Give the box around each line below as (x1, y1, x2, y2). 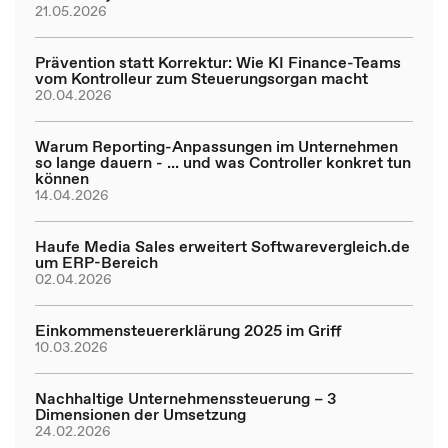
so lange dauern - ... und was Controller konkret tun (35, 150, 411, 173)
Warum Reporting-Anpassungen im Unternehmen (35, 134, 398, 157)
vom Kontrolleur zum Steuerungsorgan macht (35, 66, 368, 89)
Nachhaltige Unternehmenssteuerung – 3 (35, 386, 336, 409)
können (35, 166, 89, 189)
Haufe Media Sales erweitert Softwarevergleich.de (35, 234, 410, 257)
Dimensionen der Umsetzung (35, 402, 246, 425)
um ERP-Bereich (35, 250, 158, 273)
